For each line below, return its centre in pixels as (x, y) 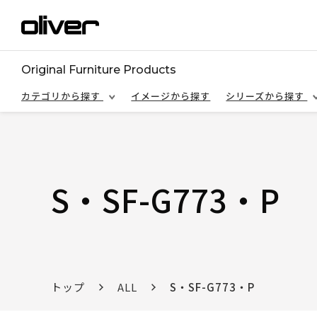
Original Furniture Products (99, 70)
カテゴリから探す (62, 96)
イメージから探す (171, 96)
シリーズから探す (267, 96)
